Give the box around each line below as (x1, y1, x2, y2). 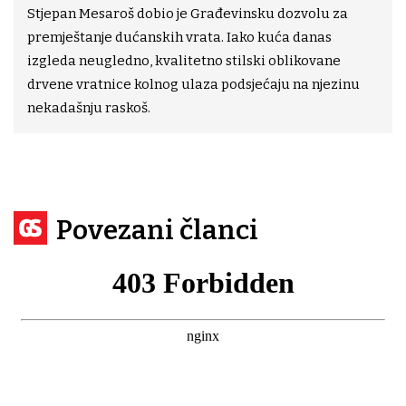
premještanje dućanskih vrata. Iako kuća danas (27, 28, 332, 45)
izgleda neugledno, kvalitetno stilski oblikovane (27, 52, 341, 69)
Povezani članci (56, 213, 258, 246)
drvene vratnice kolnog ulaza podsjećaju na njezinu (27, 75, 360, 92)
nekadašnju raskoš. (27, 99, 150, 116)
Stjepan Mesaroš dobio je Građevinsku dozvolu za (27, 5, 348, 22)
